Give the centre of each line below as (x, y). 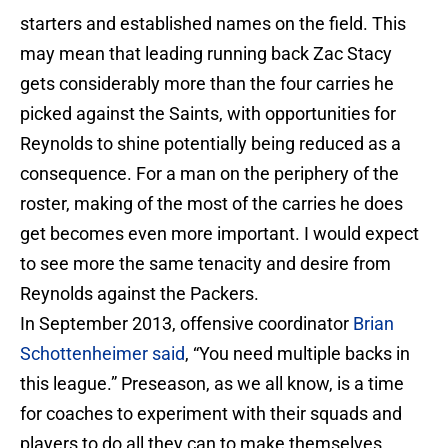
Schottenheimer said (102, 354)
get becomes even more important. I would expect (219, 234)
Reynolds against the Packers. (139, 294)
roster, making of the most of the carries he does (211, 204)
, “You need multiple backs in (297, 354)
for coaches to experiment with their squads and (211, 414)
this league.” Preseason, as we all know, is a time (212, 384)
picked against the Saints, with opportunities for (208, 114)
